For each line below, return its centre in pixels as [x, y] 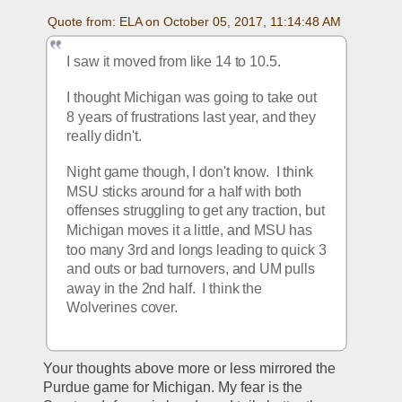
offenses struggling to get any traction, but [196, 211]
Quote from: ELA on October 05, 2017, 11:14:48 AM [194, 21]
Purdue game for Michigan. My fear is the [173, 387]
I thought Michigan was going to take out [192, 98]
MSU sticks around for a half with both [184, 192]
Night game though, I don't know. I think [190, 172]
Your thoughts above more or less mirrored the [190, 368]
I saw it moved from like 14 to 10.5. [174, 61]
